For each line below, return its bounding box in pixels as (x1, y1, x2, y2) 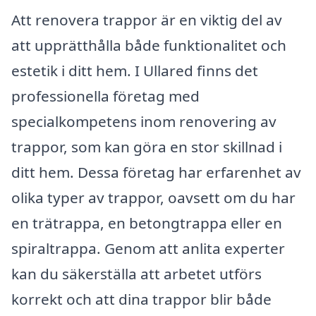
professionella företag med (11, 85, 200, 106)
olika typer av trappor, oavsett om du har (11, 187, 296, 207)
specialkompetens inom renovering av (11, 111, 276, 131)
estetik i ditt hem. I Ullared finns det (11, 60, 258, 80)
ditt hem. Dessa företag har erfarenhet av (11, 162, 301, 182)
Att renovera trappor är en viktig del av (11, 9, 282, 30)
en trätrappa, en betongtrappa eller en (11, 212, 282, 233)
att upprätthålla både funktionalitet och (11, 35, 286, 55)
